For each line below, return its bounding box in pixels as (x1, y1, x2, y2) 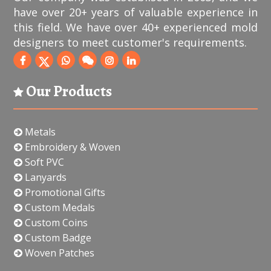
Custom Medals (22, 201, 96, 215)
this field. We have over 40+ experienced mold (13, 19, 258, 34)
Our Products (24, 80, 113, 102)
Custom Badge (22, 231, 92, 245)
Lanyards (22, 171, 67, 184)
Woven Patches (22, 246, 95, 260)
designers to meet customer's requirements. (13, 34, 247, 50)
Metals (22, 125, 56, 139)
